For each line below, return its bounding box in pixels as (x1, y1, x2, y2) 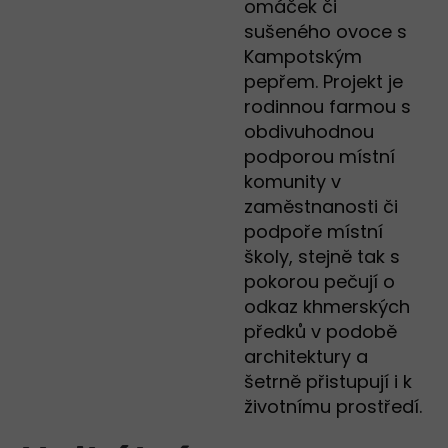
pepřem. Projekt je (244, 69, 403, 95)
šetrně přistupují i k (244, 369, 412, 395)
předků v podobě (244, 319, 397, 345)
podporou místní (244, 144, 395, 170)
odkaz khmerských (244, 294, 410, 320)
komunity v (244, 169, 341, 195)
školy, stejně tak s (244, 244, 400, 270)
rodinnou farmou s (244, 94, 411, 120)
